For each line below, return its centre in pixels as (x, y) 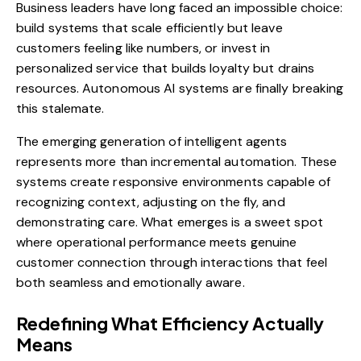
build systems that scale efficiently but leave (149, 28)
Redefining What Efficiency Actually (170, 324)
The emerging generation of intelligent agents (152, 142)
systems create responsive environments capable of (173, 182)
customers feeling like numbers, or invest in (143, 48)
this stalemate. (60, 109)
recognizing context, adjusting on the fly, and (151, 202)
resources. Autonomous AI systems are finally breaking (180, 89)
